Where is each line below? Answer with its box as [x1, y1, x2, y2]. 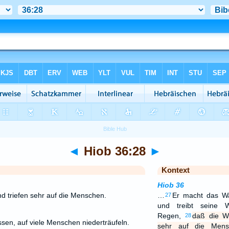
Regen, [157, 212, 185, 220]
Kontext [161, 166, 190, 174]
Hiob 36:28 [80, 144, 149, 158]
